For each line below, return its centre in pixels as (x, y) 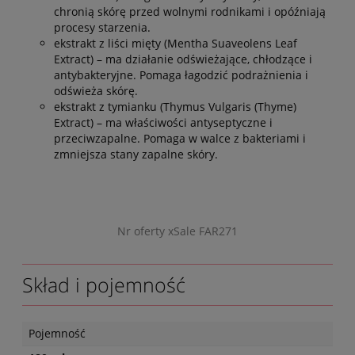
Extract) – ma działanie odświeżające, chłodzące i (183, 59)
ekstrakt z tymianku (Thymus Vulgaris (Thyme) (175, 106)
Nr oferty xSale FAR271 (177, 231)
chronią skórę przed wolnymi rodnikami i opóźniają (190, 11)
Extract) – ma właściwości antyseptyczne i (163, 122)
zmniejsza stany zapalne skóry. (136, 154)
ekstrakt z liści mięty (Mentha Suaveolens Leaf (176, 43)
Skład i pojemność (104, 284)
